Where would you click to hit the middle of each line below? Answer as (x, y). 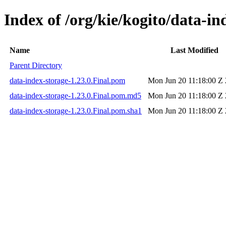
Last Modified (194, 50)
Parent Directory (36, 65)
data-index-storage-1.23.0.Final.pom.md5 (75, 95)
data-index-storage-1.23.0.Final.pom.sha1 (76, 110)
